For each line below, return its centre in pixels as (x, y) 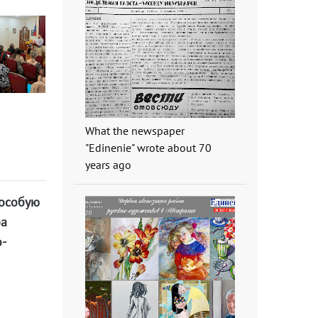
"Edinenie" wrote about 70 (148, 147)
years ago (108, 164)
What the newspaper (135, 130)
